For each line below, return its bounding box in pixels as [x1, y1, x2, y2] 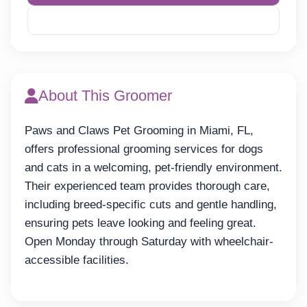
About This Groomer [38, 87, 172, 105]
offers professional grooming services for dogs [25, 143, 263, 156]
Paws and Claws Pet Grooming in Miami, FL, [25, 124, 254, 138]
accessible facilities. [25, 254, 129, 267]
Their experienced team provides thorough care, [25, 180, 270, 193]
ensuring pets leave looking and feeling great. [25, 217, 256, 230]
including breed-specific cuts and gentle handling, [25, 198, 277, 212]
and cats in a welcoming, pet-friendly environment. [25, 161, 282, 175]
